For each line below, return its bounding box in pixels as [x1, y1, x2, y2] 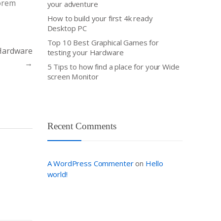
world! [47, 169, 68, 179]
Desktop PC [47, 23, 87, 34]
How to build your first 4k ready [47, 13, 153, 24]
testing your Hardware [47, 47, 124, 58]
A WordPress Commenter [47, 158, 134, 168]
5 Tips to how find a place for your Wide [47, 62, 180, 72]
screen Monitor [47, 72, 99, 82]
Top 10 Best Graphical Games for [47, 37, 159, 48]
